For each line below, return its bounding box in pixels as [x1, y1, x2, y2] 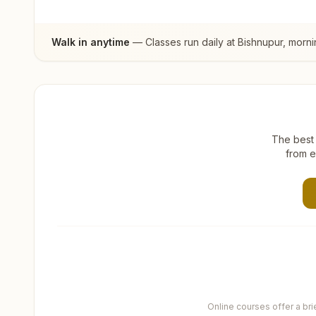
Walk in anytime [51, 35, 130, 48]
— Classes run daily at [130, 35, 238, 48]
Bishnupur [238, 35, 283, 48]
